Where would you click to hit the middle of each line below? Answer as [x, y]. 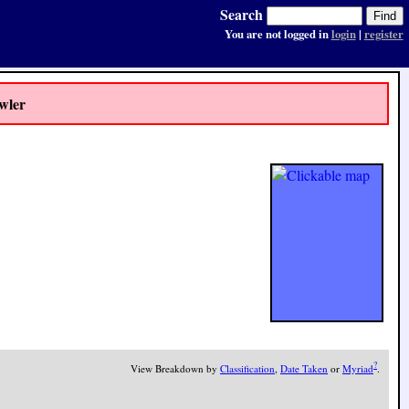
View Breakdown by [175, 369]
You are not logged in [278, 34]
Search [241, 14]
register [383, 34]
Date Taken [304, 369]
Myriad [358, 369]
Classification [247, 369]
